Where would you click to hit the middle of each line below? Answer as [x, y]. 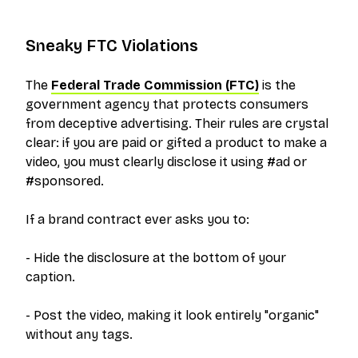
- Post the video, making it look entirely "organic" [172, 316]
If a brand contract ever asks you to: [137, 220]
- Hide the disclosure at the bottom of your [156, 258]
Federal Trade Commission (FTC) [155, 86]
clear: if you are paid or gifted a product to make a [176, 143]
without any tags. [79, 335]
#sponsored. [65, 181]
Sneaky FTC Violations [112, 46]
